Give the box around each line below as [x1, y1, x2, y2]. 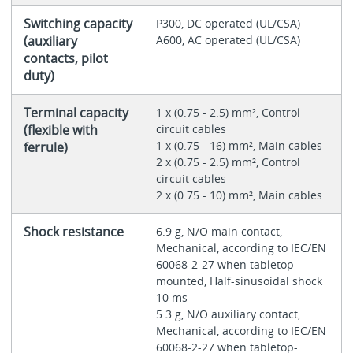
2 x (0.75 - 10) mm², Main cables [155, 187, 322, 203]
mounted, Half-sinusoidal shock [155, 273, 322, 288]
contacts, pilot [23, 49, 108, 67]
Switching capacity [23, 14, 132, 32]
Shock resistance [23, 222, 124, 240]
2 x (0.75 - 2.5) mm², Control [155, 154, 300, 169]
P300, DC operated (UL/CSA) [155, 15, 303, 31]
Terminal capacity [23, 103, 128, 121]
